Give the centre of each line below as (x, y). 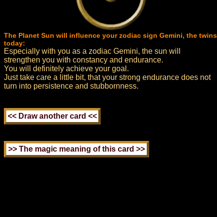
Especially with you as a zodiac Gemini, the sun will (92, 51)
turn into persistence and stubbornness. (71, 86)
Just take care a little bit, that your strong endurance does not (107, 77)
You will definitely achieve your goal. (66, 69)
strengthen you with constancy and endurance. (84, 60)
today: (15, 43)
